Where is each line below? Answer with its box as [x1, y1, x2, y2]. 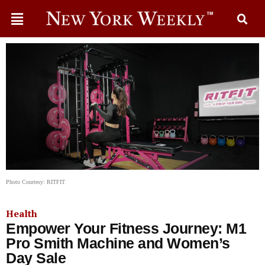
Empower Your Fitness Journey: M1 [6, 220, 246, 237]
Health [6, 207, 37, 220]
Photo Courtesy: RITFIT [6, 179, 65, 185]
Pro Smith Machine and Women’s [6, 235, 230, 251]
